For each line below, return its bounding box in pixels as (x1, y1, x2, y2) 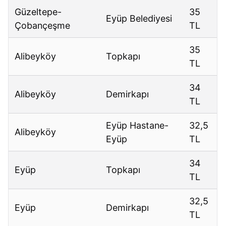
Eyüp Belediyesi (106, 13, 173, 24)
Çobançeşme (15, 20, 71, 31)
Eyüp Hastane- (106, 120, 169, 131)
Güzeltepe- (15, 7, 62, 18)
